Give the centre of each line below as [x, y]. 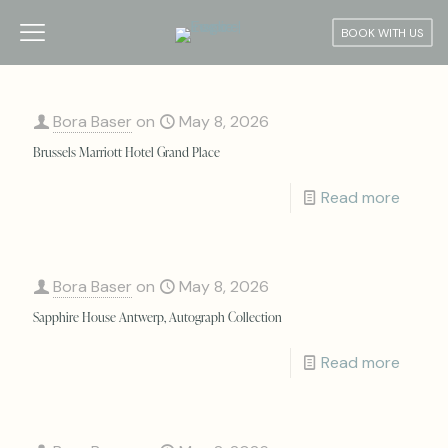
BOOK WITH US [382, 32]
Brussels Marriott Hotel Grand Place [126, 151]
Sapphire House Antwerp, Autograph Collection [157, 316]
